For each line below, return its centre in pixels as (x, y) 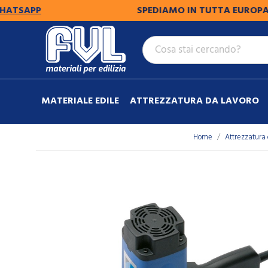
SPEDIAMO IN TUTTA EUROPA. (174, 11)
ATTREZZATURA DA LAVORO (194, 101)
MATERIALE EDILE (80, 101)
